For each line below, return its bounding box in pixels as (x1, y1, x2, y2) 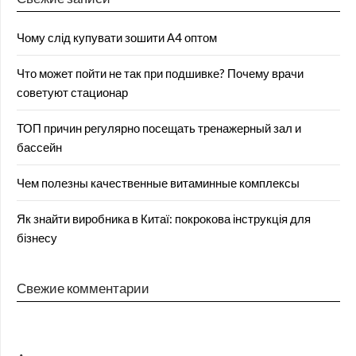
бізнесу (17, 230, 57, 245)
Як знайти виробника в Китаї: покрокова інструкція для (17, 211, 311, 226)
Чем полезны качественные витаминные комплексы (17, 175, 300, 190)
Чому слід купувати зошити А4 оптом (17, 29, 217, 44)
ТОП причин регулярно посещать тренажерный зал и (17, 120, 301, 135)
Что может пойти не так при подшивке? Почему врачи (17, 65, 304, 80)
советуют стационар (17, 84, 128, 99)
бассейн (17, 139, 62, 154)
